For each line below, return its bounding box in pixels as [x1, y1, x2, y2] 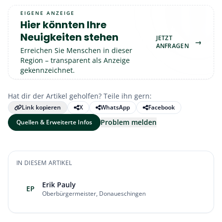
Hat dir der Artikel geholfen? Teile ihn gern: [8, 91, 152, 101]
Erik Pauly [42, 180, 76, 189]
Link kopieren [22, 103, 61, 111]
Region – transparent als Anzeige [20, 55, 130, 65]
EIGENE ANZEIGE [20, 9, 75, 16]
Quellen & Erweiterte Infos [16, 118, 92, 126]
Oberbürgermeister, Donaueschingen [42, 189, 146, 198]
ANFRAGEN [156, 42, 189, 50]
